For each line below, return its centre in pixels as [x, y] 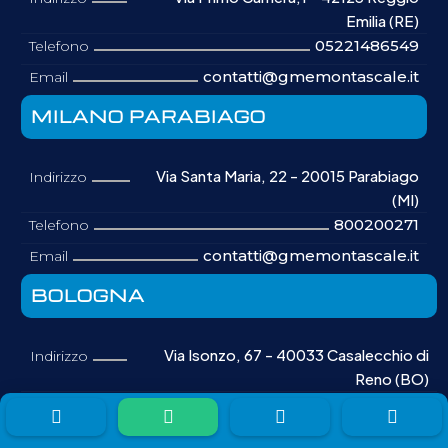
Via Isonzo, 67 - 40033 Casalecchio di [296, 355]
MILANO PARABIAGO [149, 117]
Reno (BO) [391, 379]
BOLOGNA [88, 296]
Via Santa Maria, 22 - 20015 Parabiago [287, 176]
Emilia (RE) [382, 21]
